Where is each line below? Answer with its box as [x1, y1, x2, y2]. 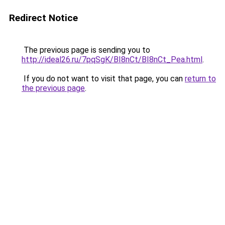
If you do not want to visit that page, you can [22, 74, 185, 83]
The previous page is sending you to [22, 45, 150, 55]
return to [185, 74, 216, 83]
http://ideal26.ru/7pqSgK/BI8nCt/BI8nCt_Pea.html [22, 55, 202, 64]
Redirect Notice [9, 12, 78, 24]
